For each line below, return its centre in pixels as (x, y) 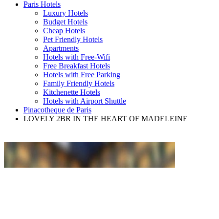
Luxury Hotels (66, 13)
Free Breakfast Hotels (77, 66)
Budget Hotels (65, 22)
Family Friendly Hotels (79, 83)
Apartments (61, 48)
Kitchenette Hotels (72, 92)
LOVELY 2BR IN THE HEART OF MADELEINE (106, 119)
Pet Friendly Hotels (73, 39)
